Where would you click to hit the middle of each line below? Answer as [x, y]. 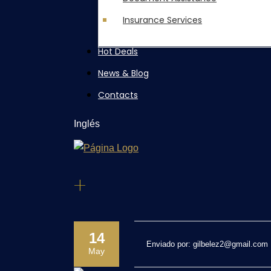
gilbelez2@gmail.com [230, 244]
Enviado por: [170, 244]
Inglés [87, 124]
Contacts [118, 95]
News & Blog [123, 73]
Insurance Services [162, 20]
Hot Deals [118, 51]
